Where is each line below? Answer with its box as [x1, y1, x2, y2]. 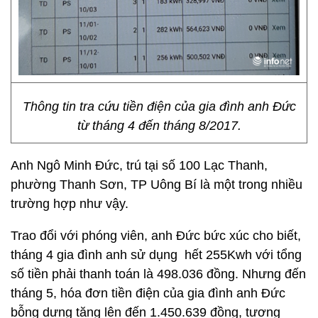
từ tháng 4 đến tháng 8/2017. [77, 119, 241, 133]
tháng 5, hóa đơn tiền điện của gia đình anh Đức [11, 286, 285, 300]
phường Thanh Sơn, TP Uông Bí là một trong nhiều [11, 177, 302, 192]
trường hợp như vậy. [11, 197, 128, 211]
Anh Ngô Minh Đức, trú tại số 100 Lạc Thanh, [11, 158, 268, 172]
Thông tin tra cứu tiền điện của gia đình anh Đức [22, 99, 296, 114]
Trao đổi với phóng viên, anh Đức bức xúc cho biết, [11, 229, 301, 243]
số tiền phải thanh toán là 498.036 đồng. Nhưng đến [11, 267, 306, 281]
